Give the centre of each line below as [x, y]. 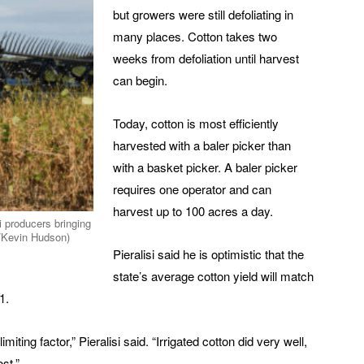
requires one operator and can [192, 189]
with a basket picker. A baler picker [205, 167]
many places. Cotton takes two [195, 37]
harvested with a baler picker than [202, 145]
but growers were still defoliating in [203, 15]
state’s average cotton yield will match [213, 276]
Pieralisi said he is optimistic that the [208, 254]
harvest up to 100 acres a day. [193, 211]
